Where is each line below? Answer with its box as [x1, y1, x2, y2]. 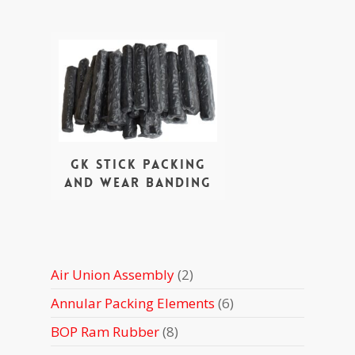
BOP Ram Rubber [51, 323, 159, 342]
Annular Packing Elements [51, 294, 215, 313]
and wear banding [64, 174, 212, 192]
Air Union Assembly [51, 265, 174, 284]
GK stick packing [70, 156, 206, 174]
